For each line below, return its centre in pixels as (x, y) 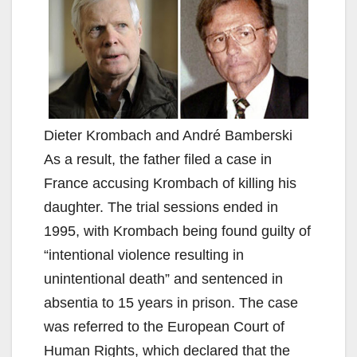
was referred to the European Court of (164, 327)
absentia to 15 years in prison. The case (171, 303)
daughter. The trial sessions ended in (161, 208)
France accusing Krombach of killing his (170, 184)
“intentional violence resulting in (144, 255)
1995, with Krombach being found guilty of (177, 231)
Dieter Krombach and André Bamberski (168, 136)
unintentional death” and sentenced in (163, 279)
